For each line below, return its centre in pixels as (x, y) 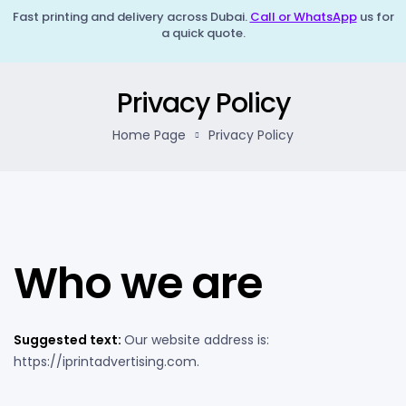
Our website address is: (197, 339)
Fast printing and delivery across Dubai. (131, 17)
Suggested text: (69, 339)
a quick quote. (203, 33)
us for (375, 17)
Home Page (149, 135)
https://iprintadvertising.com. (106, 361)
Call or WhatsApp (303, 17)
